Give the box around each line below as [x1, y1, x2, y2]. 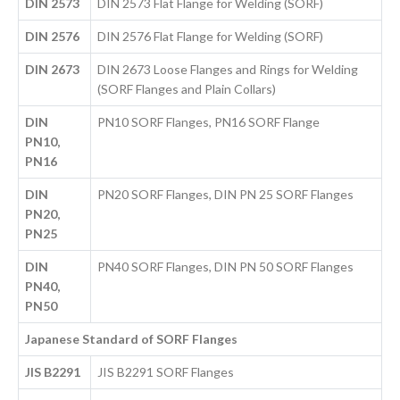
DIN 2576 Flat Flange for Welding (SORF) [97, 29, 324, 45]
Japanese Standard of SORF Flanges [25, 331, 238, 347]
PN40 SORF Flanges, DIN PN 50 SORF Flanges [97, 259, 354, 275]
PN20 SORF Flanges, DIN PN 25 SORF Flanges [97, 187, 354, 203]
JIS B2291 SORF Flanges [97, 364, 235, 380]
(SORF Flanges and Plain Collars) [97, 81, 277, 97]
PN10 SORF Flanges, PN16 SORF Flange [97, 114, 321, 130]
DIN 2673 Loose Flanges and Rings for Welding [97, 62, 359, 78]
